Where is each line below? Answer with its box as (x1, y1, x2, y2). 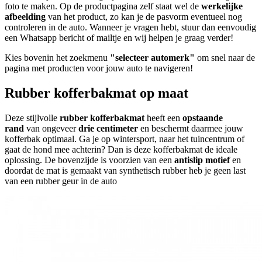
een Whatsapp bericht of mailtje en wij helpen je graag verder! (5, 32, 233, 43)
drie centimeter (78, 123, 138, 133)
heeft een (144, 112, 182, 123)
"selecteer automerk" (110, 52, 195, 63)
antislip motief (174, 154, 230, 165)
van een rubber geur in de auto (5, 175, 117, 186)
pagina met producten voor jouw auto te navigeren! (5, 63, 193, 73)
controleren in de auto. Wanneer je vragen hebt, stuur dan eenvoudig (5, 22, 256, 32)
